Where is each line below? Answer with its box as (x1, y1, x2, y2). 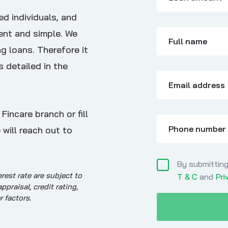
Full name (168, 36, 207, 47)
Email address (168, 80, 225, 91)
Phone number (168, 124, 226, 134)
